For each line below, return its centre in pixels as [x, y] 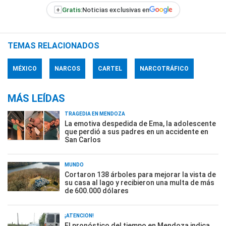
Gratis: [72, 10]
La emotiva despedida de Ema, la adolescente [140, 124]
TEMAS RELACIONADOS [53, 46]
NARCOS [67, 69]
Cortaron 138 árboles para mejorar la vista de [140, 175]
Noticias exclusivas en [116, 10]
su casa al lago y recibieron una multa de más [139, 183]
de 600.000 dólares [97, 191]
